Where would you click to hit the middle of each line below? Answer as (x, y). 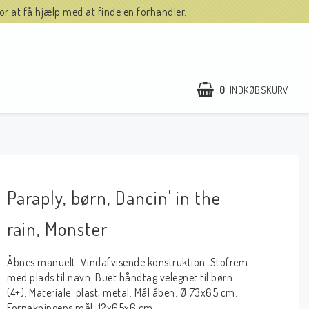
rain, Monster (58, 229)
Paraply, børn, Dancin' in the (114, 198)
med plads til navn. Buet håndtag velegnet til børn (120, 278)
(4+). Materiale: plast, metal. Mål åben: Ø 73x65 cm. (122, 293)
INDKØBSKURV (259, 90)
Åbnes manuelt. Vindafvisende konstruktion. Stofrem (128, 262)
